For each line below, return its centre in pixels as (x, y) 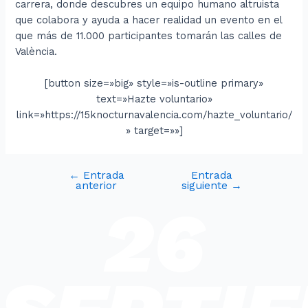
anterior (97, 185)
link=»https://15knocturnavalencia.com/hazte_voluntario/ (154, 115)
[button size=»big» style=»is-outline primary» (154, 84)
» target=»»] (154, 131)
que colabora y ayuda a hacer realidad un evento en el (149, 20)
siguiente (206, 185)
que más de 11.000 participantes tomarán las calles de (149, 35)
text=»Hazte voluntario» (154, 99)
